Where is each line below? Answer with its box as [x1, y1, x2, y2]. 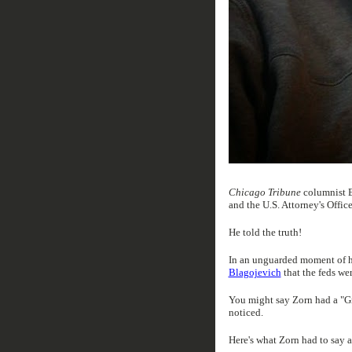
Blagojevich [228, 266, 281, 278]
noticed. [228, 306, 263, 318]
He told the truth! [228, 226, 302, 238]
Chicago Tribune [228, 186, 301, 198]
